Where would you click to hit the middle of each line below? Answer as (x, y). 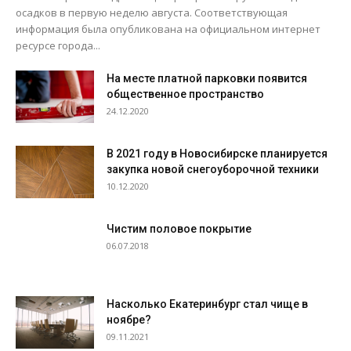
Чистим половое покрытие (179, 229)
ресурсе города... (58, 45)
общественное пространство (185, 94)
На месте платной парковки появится (207, 78)
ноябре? (129, 320)
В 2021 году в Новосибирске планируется (217, 154)
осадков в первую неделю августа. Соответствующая (152, 13)
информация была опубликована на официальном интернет (168, 29)
